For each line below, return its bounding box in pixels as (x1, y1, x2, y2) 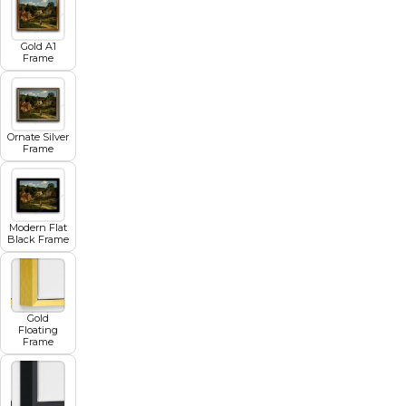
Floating (18, 323, 58, 336)
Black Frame (7, 232, 69, 246)
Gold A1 (20, 39, 56, 53)
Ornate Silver (7, 130, 69, 143)
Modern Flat (9, 220, 67, 234)
